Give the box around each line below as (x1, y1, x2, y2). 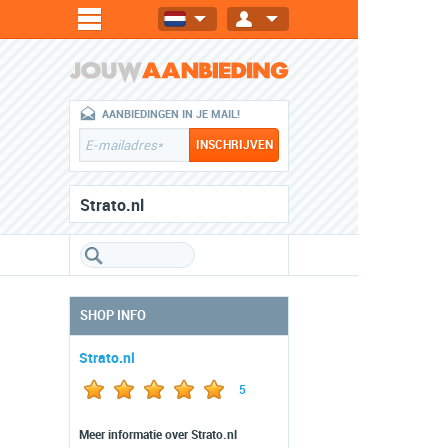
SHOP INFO (80, 308, 146, 323)
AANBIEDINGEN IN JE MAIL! (102, 108, 240, 121)
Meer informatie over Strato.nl (79, 428, 237, 442)
